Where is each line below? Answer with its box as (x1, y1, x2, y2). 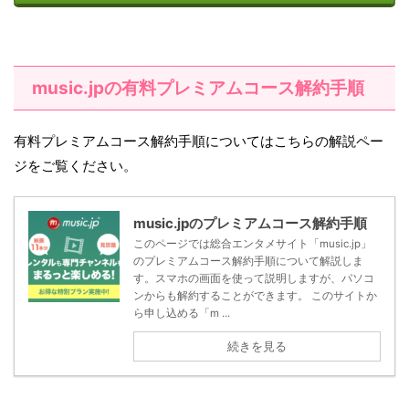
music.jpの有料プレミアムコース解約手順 (32, 78, 364, 100)
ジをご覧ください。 (14, 157, 137, 175)
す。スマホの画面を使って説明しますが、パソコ (133, 272, 374, 286)
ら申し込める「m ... (133, 307, 230, 320)
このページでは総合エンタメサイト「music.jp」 (133, 237, 372, 251)
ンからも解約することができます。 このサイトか (133, 289, 377, 303)
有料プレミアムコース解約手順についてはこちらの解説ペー (14, 132, 383, 151)
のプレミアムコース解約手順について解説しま (133, 255, 363, 268)
